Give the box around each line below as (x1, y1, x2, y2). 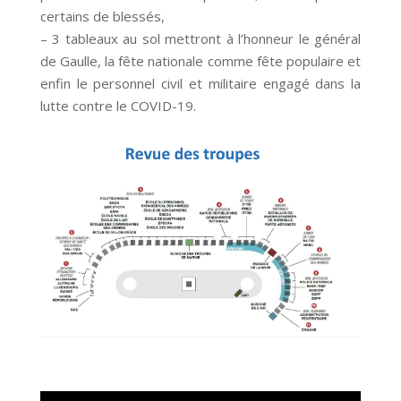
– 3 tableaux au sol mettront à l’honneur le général (39, 30, 362, 48)
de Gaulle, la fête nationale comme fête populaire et (39, 52, 362, 71)
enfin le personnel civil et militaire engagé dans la (39, 74, 362, 93)
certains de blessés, (39, 7, 165, 26)
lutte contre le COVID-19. (39, 97, 196, 115)
